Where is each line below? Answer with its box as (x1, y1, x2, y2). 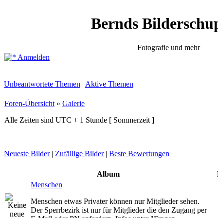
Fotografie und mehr (137, 43, 200, 52)
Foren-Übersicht (4, 99, 54, 108)
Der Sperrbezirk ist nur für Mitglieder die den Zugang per (31, 206, 207, 214)
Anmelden (16, 53, 50, 61)
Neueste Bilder (4, 149, 50, 158)
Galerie (62, 99, 85, 108)
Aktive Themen (85, 80, 133, 88)
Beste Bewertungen (109, 149, 169, 158)
